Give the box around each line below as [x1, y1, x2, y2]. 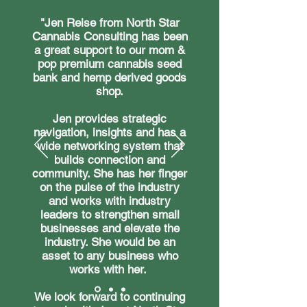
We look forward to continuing [34, 290, 185, 304]
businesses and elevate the [40, 221, 180, 235]
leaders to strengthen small [40, 208, 180, 221]
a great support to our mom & [34, 43, 185, 57]
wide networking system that [36, 139, 183, 153]
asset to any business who [41, 249, 178, 262]
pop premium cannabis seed [38, 57, 182, 71]
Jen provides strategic [53, 112, 167, 125]
